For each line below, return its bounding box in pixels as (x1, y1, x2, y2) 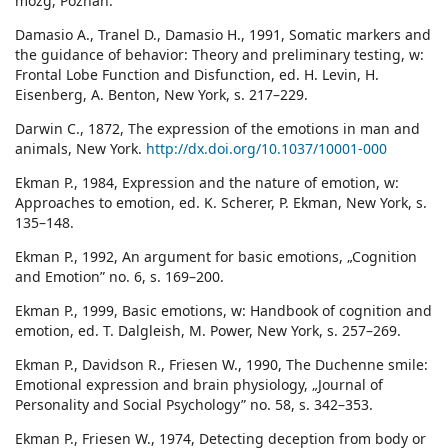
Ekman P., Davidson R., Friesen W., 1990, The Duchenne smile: (15, 355, 428, 375)
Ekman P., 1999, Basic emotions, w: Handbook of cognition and (15, 301, 432, 321)
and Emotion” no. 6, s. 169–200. (15, 267, 224, 287)
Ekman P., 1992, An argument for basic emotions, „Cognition (15, 247, 417, 267)
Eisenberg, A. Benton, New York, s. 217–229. (15, 85, 308, 105)
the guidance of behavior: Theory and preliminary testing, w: (15, 45, 424, 65)
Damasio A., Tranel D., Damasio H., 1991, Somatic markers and (15, 25, 431, 45)
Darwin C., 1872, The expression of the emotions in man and (15, 119, 420, 139)
